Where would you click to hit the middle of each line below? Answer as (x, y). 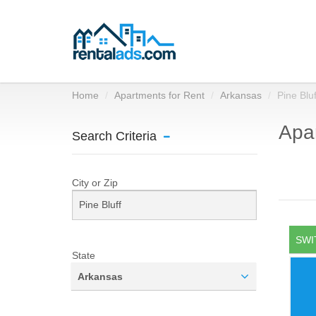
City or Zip (95, 183)
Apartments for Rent (159, 95)
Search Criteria (114, 136)
